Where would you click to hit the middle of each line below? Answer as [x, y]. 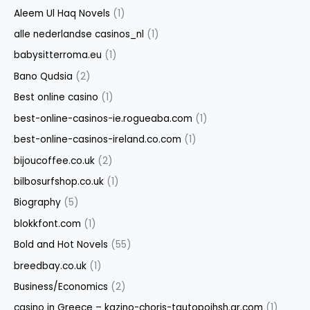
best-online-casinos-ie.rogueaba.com [103, 118]
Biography [37, 203]
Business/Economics [61, 286]
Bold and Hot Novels [61, 245]
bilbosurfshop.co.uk [59, 181]
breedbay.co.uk [50, 266]
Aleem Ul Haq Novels [62, 13]
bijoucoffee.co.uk [54, 161]
